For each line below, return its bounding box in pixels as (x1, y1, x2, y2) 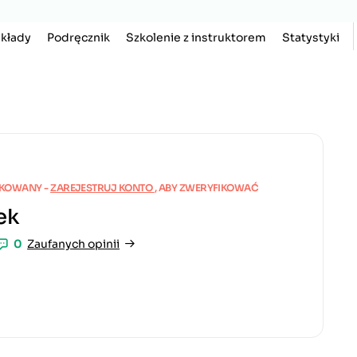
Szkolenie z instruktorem (125, 30, 266, 45)
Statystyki (281, 30, 339, 45)
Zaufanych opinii (27, 237, 120, 252)
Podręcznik (46, 30, 110, 45)
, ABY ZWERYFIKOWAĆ (154, 181, 259, 194)
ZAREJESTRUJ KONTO (50, 181, 155, 194)
